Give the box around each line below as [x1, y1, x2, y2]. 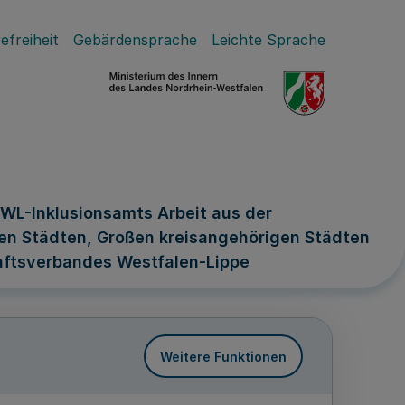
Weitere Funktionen [160, 348, 287, 364]
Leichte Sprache [212, 31, 325, 49]
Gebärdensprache [73, 31, 197, 49]
